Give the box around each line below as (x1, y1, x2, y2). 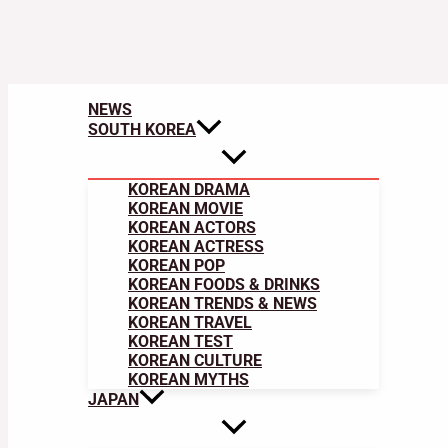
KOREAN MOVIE (128, 199, 243, 219)
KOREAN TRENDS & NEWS (128, 294, 317, 314)
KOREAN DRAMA (128, 180, 250, 200)
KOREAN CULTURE (128, 351, 262, 371)
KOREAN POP (128, 256, 225, 276)
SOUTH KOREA (88, 119, 196, 139)
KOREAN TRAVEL (128, 313, 252, 333)
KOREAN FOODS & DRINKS (128, 275, 320, 295)
